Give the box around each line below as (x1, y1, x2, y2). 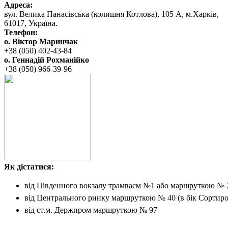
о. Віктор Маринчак (4, 37, 78, 46)
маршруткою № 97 (91, 205, 157, 214)
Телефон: (4, 27, 38, 37)
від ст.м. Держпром (24, 205, 91, 214)
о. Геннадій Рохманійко (4, 55, 89, 64)
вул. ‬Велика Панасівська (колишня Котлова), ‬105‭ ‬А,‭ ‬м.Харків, (4, 9, 219, 18)
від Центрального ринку (24, 193, 109, 202)
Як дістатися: (4, 162, 54, 171)
